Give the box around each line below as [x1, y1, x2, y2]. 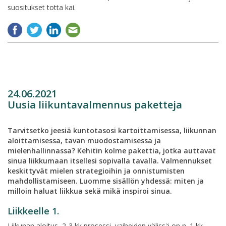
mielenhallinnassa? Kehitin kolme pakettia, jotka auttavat [8, 145, 216, 155]
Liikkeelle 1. [8, 204, 59, 217]
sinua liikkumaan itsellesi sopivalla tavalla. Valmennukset [8, 155, 212, 165]
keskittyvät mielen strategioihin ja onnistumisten [8, 165, 185, 176]
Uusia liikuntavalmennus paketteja [8, 97, 182, 111]
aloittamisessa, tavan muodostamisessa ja [8, 135, 161, 145]
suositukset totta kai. [8, 2, 76, 12]
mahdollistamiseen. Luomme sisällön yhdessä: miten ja [8, 176, 204, 186]
